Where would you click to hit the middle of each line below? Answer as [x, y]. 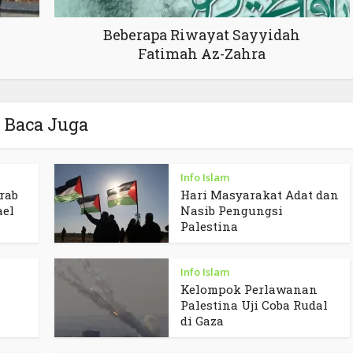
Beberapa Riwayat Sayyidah [202, 35]
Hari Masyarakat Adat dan [260, 195]
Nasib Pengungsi [232, 211]
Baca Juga [46, 124]
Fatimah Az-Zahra [202, 54]
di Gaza [202, 321]
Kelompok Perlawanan [249, 290]
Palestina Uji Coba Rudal [254, 305]
